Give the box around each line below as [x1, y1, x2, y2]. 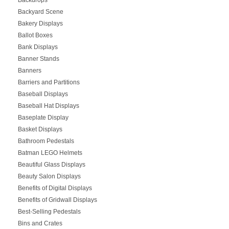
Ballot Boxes [17, 31, 53, 39]
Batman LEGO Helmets [17, 149, 82, 156]
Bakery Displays [17, 19, 63, 27]
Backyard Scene [17, 8, 63, 15]
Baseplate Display [17, 113, 68, 121]
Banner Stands [17, 55, 59, 62]
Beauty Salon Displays [17, 172, 81, 180]
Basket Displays [17, 125, 62, 133]
